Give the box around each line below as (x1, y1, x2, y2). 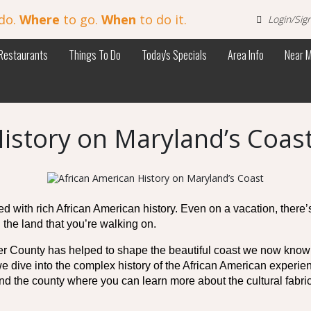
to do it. (135, 11, 187, 28)
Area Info (228, 47, 264, 63)
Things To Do (69, 47, 121, 63)
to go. (59, 11, 101, 28)
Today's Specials (142, 47, 207, 63)
